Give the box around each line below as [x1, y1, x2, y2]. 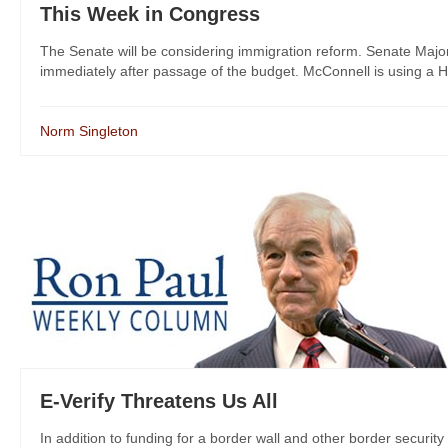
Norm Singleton [40, 123, 138, 139]
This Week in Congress [40, 3, 260, 25]
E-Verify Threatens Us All [40, 390, 278, 412]
